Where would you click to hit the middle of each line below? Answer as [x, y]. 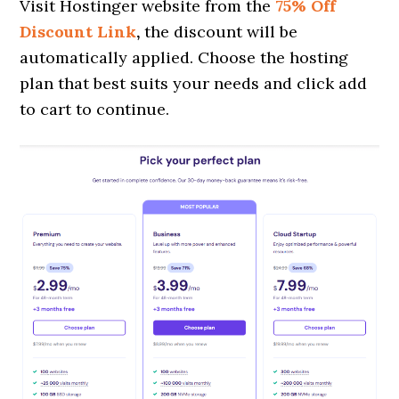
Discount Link [78, 31]
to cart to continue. [95, 109]
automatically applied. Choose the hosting [184, 57]
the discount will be [221, 31]
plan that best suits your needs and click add [194, 83]
